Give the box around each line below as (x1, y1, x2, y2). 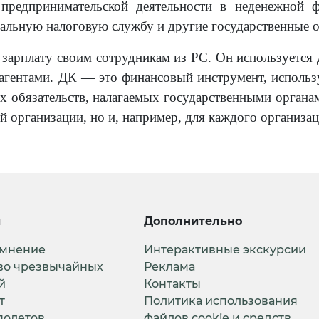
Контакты (143, 277, 201, 291)
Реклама (143, 260, 195, 274)
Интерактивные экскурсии (143, 243, 306, 257)
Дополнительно (143, 214, 242, 229)
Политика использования (143, 294, 298, 308)
